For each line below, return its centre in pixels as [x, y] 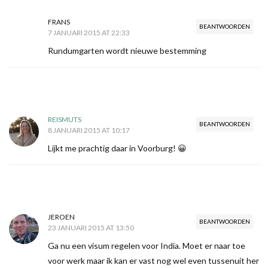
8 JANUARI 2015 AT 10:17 [89, 130]
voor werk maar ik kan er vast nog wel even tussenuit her [153, 261]
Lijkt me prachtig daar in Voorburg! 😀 [117, 148]
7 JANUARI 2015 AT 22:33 [89, 33]
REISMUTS [65, 120]
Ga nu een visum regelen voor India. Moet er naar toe [147, 246]
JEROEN [61, 217]
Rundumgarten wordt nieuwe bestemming [127, 51]
